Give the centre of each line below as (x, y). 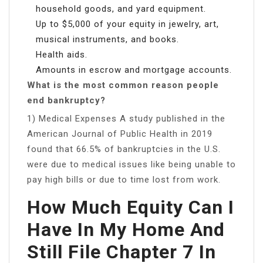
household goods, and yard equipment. (121, 9)
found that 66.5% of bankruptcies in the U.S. (124, 149)
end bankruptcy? (66, 100)
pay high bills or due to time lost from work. (124, 179)
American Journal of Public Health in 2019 (120, 134)
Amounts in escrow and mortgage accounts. (134, 70)
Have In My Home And (126, 229)
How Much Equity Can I (131, 207)
